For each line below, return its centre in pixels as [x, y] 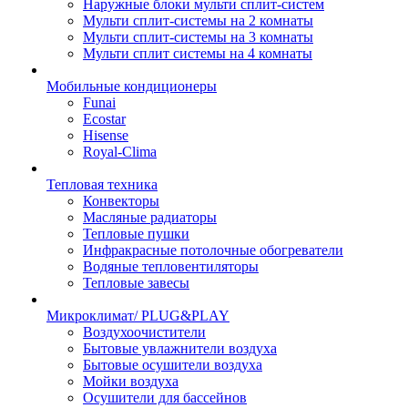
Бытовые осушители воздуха [173, 365]
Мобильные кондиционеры [132, 86]
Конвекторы [121, 201]
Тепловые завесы [136, 283]
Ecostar [104, 119]
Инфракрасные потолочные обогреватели [213, 250]
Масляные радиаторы [150, 217]
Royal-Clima [120, 152]
